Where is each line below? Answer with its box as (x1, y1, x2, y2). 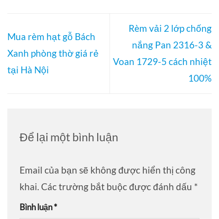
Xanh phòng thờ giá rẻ (7, 47, 99, 59)
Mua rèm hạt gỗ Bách (7, 31, 95, 43)
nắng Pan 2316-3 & (132, 39, 212, 51)
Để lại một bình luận (20, 130, 120, 144)
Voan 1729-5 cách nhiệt (113, 56, 212, 67)
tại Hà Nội (7, 64, 49, 76)
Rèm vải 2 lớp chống (129, 22, 212, 34)
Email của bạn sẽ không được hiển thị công (20, 164, 196, 175)
